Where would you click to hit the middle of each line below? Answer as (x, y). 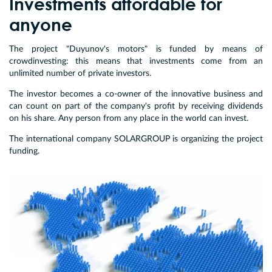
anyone (41, 24)
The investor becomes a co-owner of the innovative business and (136, 94)
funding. (24, 151)
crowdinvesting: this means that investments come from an (136, 61)
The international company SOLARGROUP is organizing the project (136, 139)
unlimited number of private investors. (80, 73)
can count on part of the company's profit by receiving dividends (136, 106)
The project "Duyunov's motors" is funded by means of (136, 49)
